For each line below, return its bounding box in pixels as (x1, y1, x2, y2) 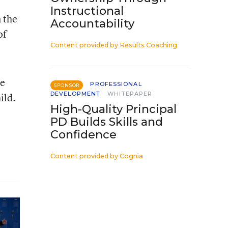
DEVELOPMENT (50, 90, 101, 97)
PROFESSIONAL (90, 80, 142, 88)
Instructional (50, 4, 124, 18)
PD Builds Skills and (50, 115, 163, 129)
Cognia (120, 152, 143, 160)
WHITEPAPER (107, 90, 153, 97)
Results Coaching (120, 41, 177, 49)
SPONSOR (54, 82, 80, 88)
